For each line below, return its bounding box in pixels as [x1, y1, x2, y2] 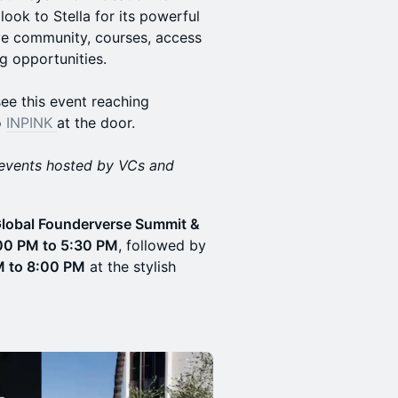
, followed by [118, 236, 206, 254]
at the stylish [85, 258, 176, 275]
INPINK [6, 114, 57, 131]
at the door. [57, 114, 135, 131]
